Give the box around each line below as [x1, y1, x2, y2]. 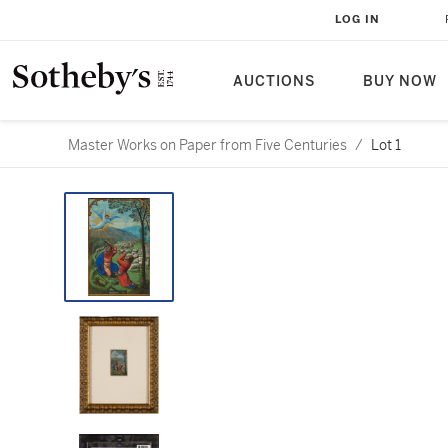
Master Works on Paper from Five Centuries [68, 136, 347, 154]
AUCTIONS [233, 73, 315, 90]
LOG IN [335, 13, 380, 26]
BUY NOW [363, 73, 437, 90]
